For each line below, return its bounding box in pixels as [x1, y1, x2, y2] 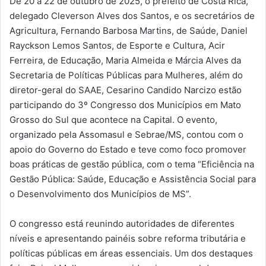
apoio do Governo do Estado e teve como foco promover [9, 144, 246, 156]
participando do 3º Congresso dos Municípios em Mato [9, 99, 241, 111]
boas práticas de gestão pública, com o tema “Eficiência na [9, 159, 254, 170]
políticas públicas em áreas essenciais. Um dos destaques [9, 248, 253, 259]
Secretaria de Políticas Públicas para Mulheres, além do [9, 69, 243, 81]
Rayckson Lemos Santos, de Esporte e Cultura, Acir [9, 40, 225, 52]
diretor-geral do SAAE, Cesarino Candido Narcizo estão [9, 84, 242, 96]
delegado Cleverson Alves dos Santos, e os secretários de [9, 10, 255, 22]
